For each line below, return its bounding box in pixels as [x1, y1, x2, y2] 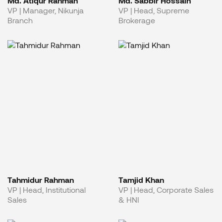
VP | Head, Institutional [7, 184, 86, 194]
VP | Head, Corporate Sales [118, 184, 214, 194]
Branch [7, 15, 33, 25]
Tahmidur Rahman [7, 174, 74, 184]
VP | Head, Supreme [118, 5, 189, 15]
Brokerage [118, 15, 155, 25]
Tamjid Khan [118, 174, 164, 184]
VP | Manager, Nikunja [7, 5, 84, 15]
